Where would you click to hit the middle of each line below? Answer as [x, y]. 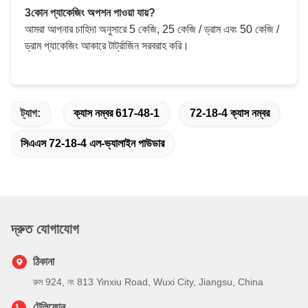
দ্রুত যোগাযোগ [45, 229]
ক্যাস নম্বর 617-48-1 [117, 113]
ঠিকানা [44, 262]
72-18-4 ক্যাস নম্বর [230, 113]
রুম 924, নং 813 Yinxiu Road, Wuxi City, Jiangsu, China [148, 282]
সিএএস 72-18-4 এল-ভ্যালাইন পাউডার [92, 143]
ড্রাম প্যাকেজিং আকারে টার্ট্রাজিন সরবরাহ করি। [107, 46]
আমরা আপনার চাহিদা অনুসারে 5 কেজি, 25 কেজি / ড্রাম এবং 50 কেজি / [152, 29]
